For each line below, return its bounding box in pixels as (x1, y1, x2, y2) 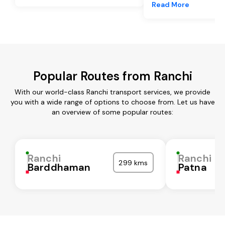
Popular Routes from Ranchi (33, 68, 192, 84)
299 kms (119, 158, 148, 167)
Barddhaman (28, 160, 91, 174)
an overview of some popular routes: (52, 107, 173, 117)
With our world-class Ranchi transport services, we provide (15, 87, 210, 96)
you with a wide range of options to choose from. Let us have (10, 97, 215, 106)
